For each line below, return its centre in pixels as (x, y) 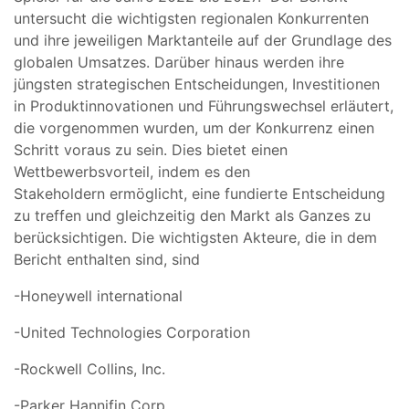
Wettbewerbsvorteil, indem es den (132, 171)
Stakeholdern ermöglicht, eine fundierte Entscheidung (199, 193)
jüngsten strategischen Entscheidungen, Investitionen (197, 84)
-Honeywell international (98, 295)
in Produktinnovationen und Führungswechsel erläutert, (204, 105)
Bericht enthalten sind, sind (107, 259)
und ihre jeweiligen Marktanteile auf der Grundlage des (203, 40)
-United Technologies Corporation (132, 332)
